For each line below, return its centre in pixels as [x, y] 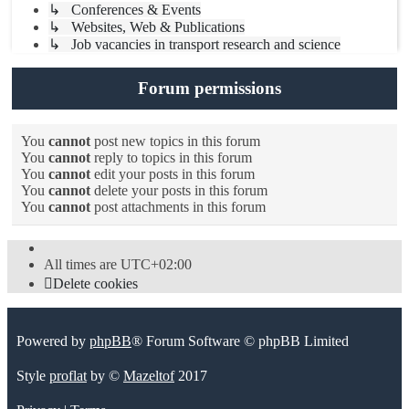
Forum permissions [209, 89]
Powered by [53, 341]
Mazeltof [149, 376]
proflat [68, 376]
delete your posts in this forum [179, 191]
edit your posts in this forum [173, 174]
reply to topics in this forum [171, 158]
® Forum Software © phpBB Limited [240, 341]
